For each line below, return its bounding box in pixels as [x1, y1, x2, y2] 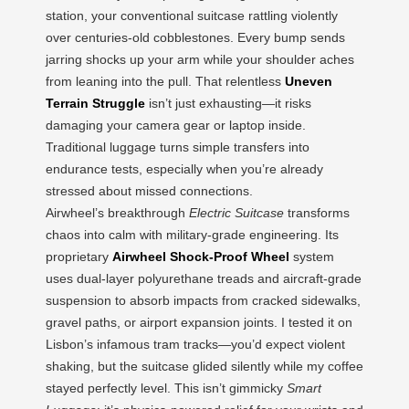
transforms [284, 205, 350, 220]
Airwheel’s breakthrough [46, 205, 189, 220]
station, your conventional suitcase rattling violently [46, 8, 338, 23]
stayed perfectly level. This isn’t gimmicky [46, 381, 287, 395]
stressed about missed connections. [46, 184, 253, 198]
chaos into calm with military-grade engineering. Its [46, 227, 339, 242]
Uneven [285, 74, 332, 89]
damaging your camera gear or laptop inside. [46, 118, 306, 132]
